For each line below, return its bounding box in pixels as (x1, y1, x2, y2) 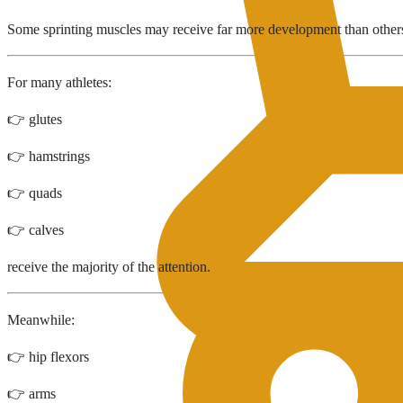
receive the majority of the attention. (7, 259, 210, 275)
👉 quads (7, 185, 62, 201)
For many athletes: (7, 75, 112, 91)
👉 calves (7, 222, 64, 238)
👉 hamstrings (7, 148, 90, 165)
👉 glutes (7, 112, 62, 128)
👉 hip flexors (7, 349, 89, 365)
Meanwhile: (7, 312, 75, 328)
